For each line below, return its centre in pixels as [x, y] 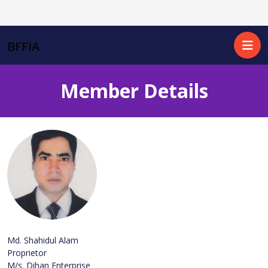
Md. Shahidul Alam [43, 240]
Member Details [134, 90]
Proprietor [27, 252]
